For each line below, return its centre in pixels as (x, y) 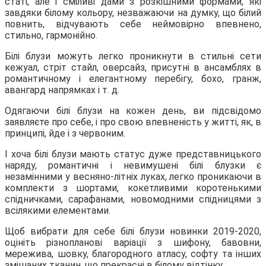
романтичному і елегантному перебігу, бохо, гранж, (133, 78)
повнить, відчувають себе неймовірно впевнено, (133, 24)
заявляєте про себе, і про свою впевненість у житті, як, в (133, 122)
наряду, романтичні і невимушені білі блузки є (133, 165)
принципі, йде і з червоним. (65, 133)
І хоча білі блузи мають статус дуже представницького (133, 154)
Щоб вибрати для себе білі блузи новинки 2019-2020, (133, 231)
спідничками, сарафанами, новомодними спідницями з (133, 199)
